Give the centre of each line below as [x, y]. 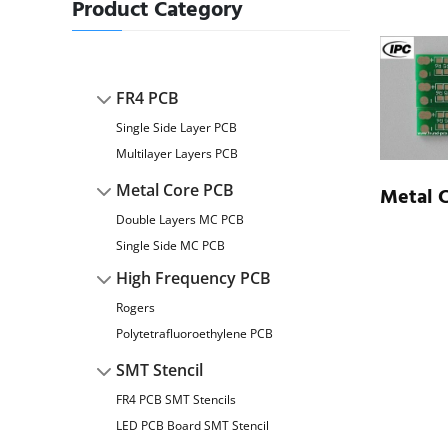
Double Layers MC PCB [180, 219]
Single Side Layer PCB [176, 127]
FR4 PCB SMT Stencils [176, 399]
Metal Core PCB [175, 190]
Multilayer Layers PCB [177, 153]
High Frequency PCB [193, 278]
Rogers [135, 307]
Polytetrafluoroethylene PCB [194, 333]
